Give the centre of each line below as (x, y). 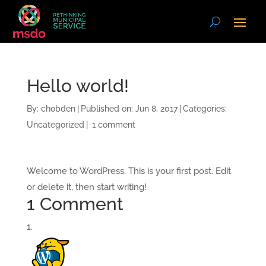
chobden (58, 109)
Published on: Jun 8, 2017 (129, 109)
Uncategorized (55, 125)
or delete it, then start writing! (86, 187)
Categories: (205, 109)
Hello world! (77, 86)
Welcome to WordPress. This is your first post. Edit (129, 171)
